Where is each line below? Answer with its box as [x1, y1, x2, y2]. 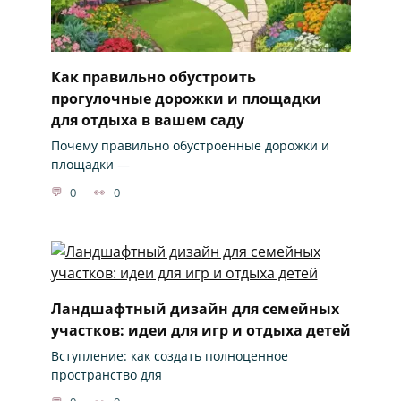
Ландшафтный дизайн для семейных [50, 298, 339, 319]
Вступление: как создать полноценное [50, 346, 288, 364]
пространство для [50, 365, 162, 383]
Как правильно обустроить [50, 66, 256, 87]
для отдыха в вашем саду [50, 109, 244, 130]
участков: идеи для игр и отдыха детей [50, 320, 351, 340]
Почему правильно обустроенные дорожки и [50, 137, 329, 155]
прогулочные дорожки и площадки [50, 88, 321, 108]
